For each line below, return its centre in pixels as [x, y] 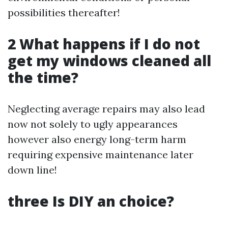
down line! [32, 170]
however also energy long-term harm [97, 139]
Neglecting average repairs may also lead [106, 109]
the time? [43, 77]
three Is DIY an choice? [91, 201]
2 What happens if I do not [104, 44]
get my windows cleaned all [109, 61]
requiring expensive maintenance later [101, 154]
